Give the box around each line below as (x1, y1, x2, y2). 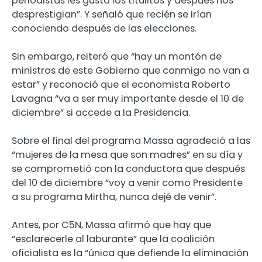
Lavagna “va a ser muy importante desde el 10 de (12, 92, 244, 106)
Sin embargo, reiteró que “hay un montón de (12, 50, 222, 64)
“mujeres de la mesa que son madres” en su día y (12, 148, 243, 162)
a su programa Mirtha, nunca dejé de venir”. (12, 190, 216, 204)
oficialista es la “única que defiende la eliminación (12, 246, 249, 260)
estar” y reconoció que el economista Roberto (12, 78, 230, 92)
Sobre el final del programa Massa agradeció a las (12, 134, 250, 148)
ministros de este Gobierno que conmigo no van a (12, 64, 249, 78)
